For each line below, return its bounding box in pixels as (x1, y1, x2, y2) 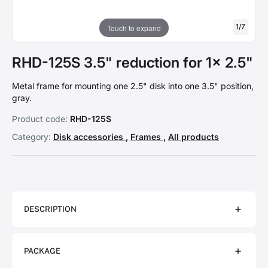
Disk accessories (53, 132, 126, 142)
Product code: (12, 114, 68, 124)
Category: (12, 132, 51, 142)
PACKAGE (24, 246, 60, 255)
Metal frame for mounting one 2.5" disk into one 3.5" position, (12, 81, 254, 91)
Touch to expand (107, 22, 161, 33)
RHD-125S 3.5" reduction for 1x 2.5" (12, 54, 253, 71)
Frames (130, 132, 163, 142)
